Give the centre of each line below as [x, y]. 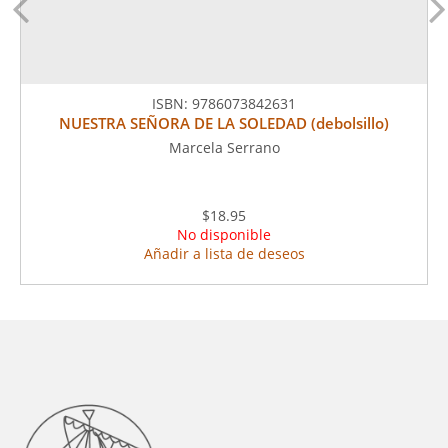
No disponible [224, 235]
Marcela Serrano [224, 148]
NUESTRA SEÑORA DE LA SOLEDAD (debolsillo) [224, 123]
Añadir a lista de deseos [224, 254]
